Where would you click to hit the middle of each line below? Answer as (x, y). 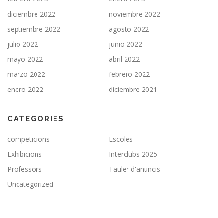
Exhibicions (25, 154)
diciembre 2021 (133, 89)
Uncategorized (30, 184)
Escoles (121, 139)
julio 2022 (23, 44)
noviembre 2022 (135, 14)
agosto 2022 (129, 29)
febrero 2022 (129, 74)
